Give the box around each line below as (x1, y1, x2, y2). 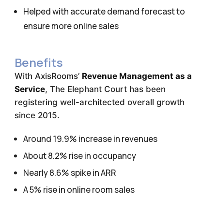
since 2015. (15, 110, 62, 120)
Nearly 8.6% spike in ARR (23, 167, 116, 178)
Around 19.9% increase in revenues (23, 133, 157, 144)
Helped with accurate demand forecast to (23, 6, 185, 17)
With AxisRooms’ (15, 71, 82, 81)
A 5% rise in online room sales (23, 184, 135, 195)
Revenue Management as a (82, 71, 192, 81)
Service (15, 84, 45, 94)
